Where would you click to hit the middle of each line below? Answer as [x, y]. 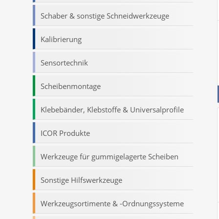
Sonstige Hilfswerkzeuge [81, 180]
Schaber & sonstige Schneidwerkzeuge [105, 16]
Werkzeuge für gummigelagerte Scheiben [109, 156]
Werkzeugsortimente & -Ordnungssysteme [112, 203]
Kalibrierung [61, 39]
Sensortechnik [64, 63]
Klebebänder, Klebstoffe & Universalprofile [112, 109]
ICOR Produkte [65, 133]
